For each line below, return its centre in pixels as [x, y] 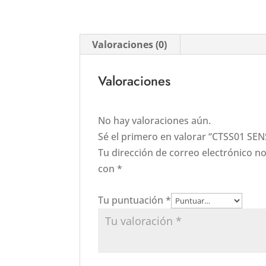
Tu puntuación [132, 200]
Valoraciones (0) [130, 45]
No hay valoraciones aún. [155, 121]
